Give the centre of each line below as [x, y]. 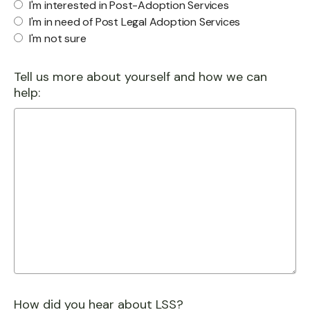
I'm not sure [56, 38]
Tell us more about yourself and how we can [140, 77]
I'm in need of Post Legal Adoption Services [134, 21]
